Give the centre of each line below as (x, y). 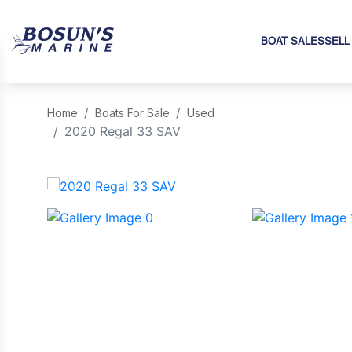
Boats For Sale (132, 113)
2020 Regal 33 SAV (123, 131)
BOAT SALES (293, 41)
